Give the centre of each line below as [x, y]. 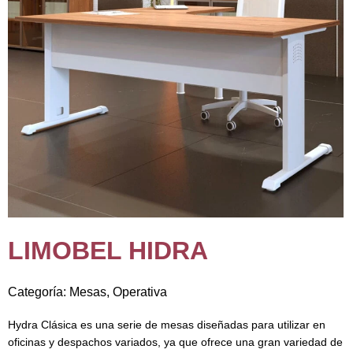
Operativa [140, 292]
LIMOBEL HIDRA [108, 251]
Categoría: [39, 292]
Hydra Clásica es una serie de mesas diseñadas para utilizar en [167, 325]
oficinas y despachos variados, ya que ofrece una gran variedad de [175, 343]
